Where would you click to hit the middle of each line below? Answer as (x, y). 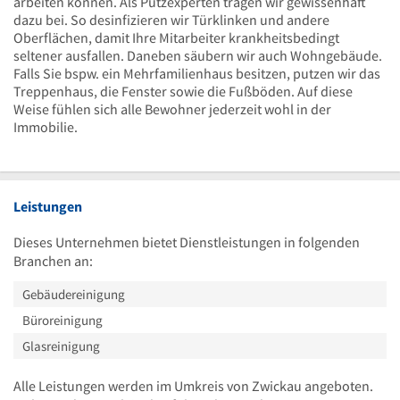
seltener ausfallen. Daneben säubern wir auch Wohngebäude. (198, 55)
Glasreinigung (61, 346)
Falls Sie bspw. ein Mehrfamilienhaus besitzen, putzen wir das (197, 73)
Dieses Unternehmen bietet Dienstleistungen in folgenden (187, 242)
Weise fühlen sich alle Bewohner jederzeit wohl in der (172, 109)
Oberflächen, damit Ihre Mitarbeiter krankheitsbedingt (176, 37)
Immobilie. (46, 127)
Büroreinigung (62, 320)
